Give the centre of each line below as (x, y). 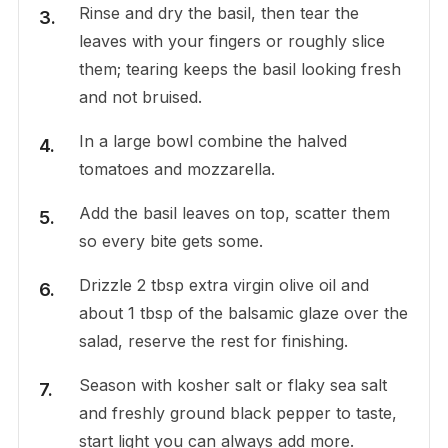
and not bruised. (140, 97)
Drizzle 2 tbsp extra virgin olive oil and (223, 285)
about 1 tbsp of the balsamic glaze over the (243, 313)
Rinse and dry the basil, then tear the (218, 13)
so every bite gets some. (170, 241)
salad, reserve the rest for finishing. (213, 341)
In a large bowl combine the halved (212, 141)
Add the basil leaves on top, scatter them (234, 213)
